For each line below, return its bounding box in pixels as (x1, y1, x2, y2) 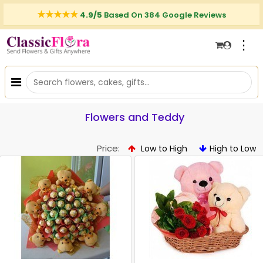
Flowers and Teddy (85, 110, 184, 124)
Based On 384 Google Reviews (104, 9, 226, 21)
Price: (97, 142, 120, 154)
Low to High (139, 143, 187, 154)
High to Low (210, 143, 256, 154)
